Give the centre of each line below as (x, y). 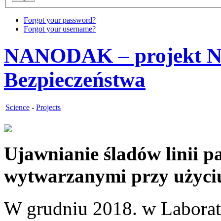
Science (18, 108)
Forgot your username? (60, 29)
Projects (48, 108)
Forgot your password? (60, 20)
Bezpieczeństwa (75, 80)
